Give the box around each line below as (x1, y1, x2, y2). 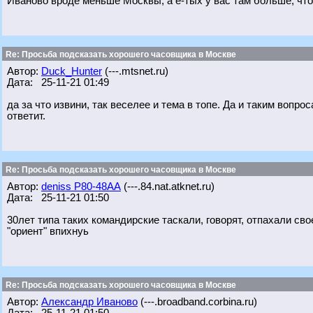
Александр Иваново (41, 296, 138, 307)
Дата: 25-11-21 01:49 (7, 77, 109, 88)
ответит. (7, 110, 45, 122)
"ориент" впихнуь (7, 226, 89, 237)
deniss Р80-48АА (41, 181, 121, 192)
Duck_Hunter (41, 66, 102, 77)
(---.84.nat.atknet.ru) (121, 181, 214, 192)
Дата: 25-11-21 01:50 (7, 192, 109, 203)
